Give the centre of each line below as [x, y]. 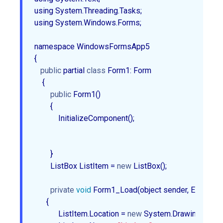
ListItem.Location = [81, 214]
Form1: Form [130, 70]
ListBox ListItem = [76, 166]
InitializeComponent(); [86, 118]
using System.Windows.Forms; [88, 22]
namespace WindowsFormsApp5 [92, 46]
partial [74, 70]
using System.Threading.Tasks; [88, 10]
